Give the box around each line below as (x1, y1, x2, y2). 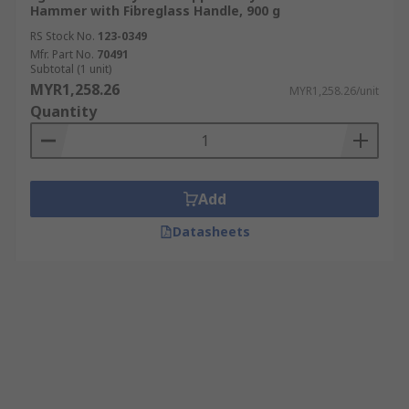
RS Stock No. (30, 28, 95, 44)
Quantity (30, 101, 97, 121)
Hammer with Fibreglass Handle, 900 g (30, 2, 280, 19)
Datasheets (172, 223, 250, 240)
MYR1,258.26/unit (289, 83, 379, 99)
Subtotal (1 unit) (30, 61, 111, 77)
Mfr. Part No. (30, 47, 94, 62)
